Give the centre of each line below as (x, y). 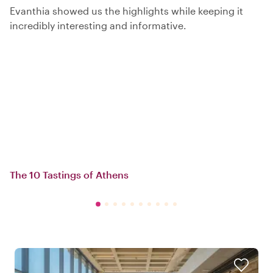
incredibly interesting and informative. (98, 25)
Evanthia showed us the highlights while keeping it (126, 10)
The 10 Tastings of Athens (69, 174)
